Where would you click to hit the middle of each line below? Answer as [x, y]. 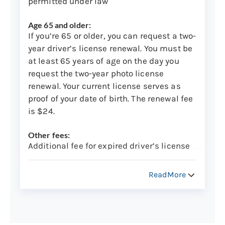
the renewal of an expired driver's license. [109, 196]
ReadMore [167, 175]
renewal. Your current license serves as [104, 86]
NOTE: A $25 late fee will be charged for [106, 184]
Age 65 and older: [60, 25]
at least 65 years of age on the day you [104, 61]
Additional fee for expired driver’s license [109, 146]
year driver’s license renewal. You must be [110, 48]
